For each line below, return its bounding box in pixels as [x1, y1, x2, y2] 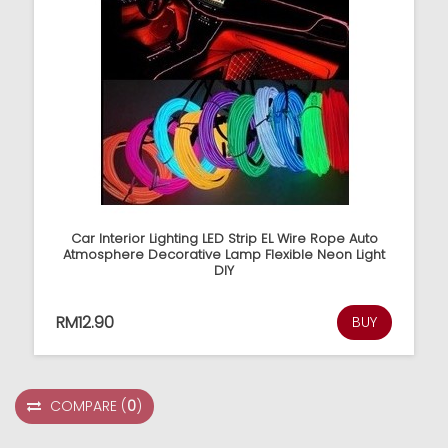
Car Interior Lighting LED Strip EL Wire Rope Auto [70, 229, 378, 248]
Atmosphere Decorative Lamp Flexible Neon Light [63, 245, 385, 264]
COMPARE [46, 396, 121, 416]
